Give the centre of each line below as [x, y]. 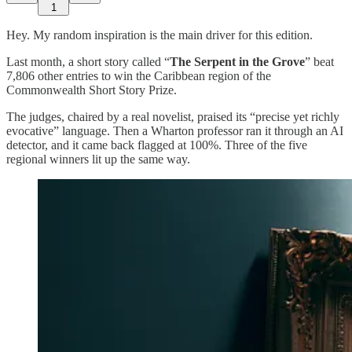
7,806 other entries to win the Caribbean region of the [139, 75]
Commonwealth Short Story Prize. [92, 90]
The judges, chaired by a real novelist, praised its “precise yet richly [173, 116]
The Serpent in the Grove [237, 61]
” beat [319, 61]
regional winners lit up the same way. [98, 159]
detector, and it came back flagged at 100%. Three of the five [157, 145]
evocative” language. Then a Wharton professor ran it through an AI [175, 130]
